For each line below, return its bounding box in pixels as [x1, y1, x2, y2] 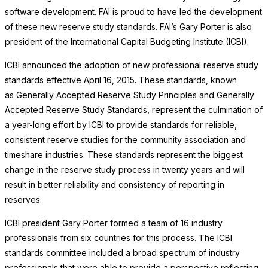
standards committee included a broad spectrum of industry [5, 248, 240, 258]
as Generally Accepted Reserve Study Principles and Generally [5, 90, 254, 100]
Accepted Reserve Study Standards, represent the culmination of [5, 105, 263, 115]
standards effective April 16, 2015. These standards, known [5, 75, 237, 86]
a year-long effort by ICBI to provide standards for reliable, [5, 120, 237, 130]
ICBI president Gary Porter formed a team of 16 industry [5, 218, 223, 229]
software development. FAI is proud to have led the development [5, 7, 262, 17]
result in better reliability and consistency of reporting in [5, 179, 224, 190]
